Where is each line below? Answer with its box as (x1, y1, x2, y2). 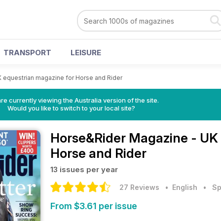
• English (161, 183, 197, 191)
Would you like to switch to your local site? (7, 104, 135, 112)
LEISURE (71, 48, 101, 57)
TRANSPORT (3, 48, 51, 57)
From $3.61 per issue (50, 201, 137, 211)
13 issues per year (50, 165, 118, 174)
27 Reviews (119, 183, 159, 191)
